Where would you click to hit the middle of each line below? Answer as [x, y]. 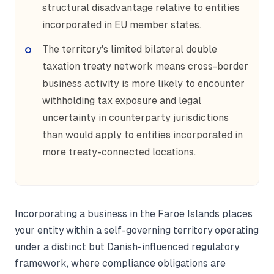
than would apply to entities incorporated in [143, 135]
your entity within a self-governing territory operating [137, 230]
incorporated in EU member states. [122, 25]
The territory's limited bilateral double [130, 49]
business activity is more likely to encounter [143, 83]
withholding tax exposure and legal [122, 101]
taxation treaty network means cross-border [145, 66]
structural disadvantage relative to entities [141, 8]
